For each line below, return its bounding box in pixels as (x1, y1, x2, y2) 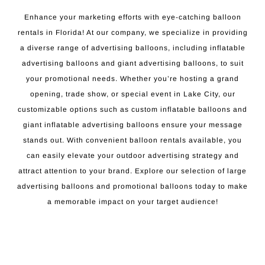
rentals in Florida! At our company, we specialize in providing (17, 28, 248, 37)
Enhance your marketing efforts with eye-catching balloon (24, 13, 241, 22)
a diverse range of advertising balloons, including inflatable (20, 44, 245, 53)
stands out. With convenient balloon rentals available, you (23, 136, 242, 145)
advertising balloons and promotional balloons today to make (17, 182, 248, 191)
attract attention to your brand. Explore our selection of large (18, 167, 247, 176)
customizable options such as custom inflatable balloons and (18, 105, 247, 114)
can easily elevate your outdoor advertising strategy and (26, 151, 239, 160)
